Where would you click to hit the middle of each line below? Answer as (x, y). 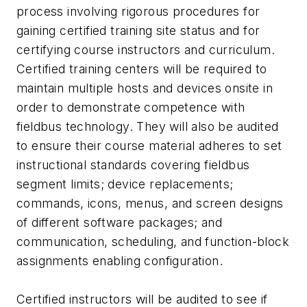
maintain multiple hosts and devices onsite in (145, 88)
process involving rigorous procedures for (138, 12)
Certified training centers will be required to (142, 69)
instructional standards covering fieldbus (133, 165)
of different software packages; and (119, 223)
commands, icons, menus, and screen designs (150, 204)
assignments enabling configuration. (120, 261)
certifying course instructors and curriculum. (146, 50)
